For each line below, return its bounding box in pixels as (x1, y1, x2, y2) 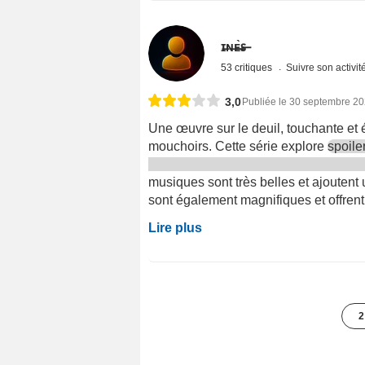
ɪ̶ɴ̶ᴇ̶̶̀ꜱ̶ (221, 39, 247, 54)
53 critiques (221, 61, 275, 73)
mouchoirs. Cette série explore (148, 139, 328, 153)
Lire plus (148, 220, 202, 235)
